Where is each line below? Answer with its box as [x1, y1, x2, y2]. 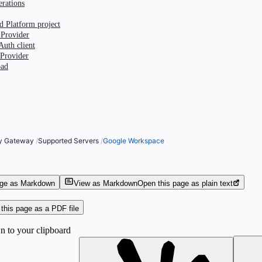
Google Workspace [103, 136, 164, 145]
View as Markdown [74, 178, 137, 188]
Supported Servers [38, 136, 101, 145]
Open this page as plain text [137, 178, 233, 188]
